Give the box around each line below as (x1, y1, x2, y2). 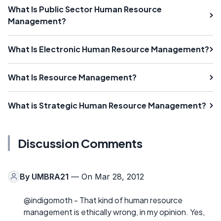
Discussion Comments (18, 135, 143, 150)
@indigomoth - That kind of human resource (24, 194, 183, 205)
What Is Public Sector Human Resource (8, 3, 162, 14)
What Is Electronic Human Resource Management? (8, 43, 209, 54)
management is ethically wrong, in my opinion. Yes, (24, 206, 205, 217)
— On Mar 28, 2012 (69, 171, 144, 182)
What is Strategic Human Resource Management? (8, 100, 206, 110)
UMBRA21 (32, 171, 69, 182)
